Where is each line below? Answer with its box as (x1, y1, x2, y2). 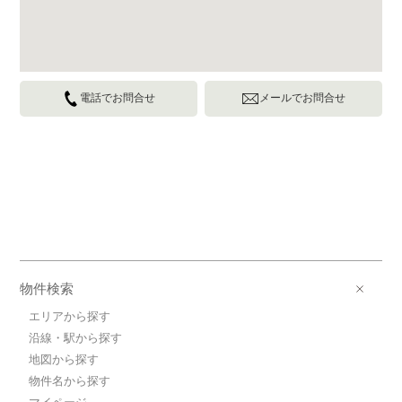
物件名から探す (29, 374, 111, 389)
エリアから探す (29, 310, 111, 324)
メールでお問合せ (258, 92, 345, 105)
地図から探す (29, 353, 100, 367)
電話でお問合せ (80, 92, 156, 105)
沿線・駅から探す (29, 331, 123, 345)
